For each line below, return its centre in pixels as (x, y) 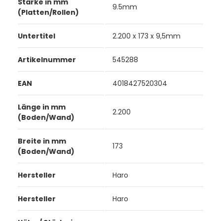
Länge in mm (41, 107)
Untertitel (36, 36)
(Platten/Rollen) (48, 12)
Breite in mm (42, 141)
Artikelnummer (47, 59)
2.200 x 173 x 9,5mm (146, 36)
